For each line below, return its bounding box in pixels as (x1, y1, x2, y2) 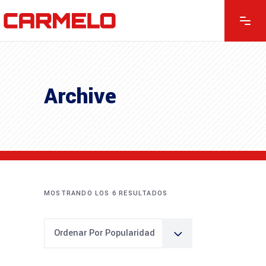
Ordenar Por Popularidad (54, 227, 155, 239)
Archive (44, 81, 116, 112)
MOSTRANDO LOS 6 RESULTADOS (44, 189, 168, 198)
